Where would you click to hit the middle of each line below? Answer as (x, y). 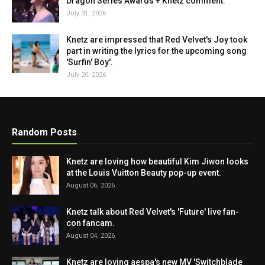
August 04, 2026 (91, 236)
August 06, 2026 (91, 185)
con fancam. (91, 223)
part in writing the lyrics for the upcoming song (156, 51)
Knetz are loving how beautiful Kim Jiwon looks (157, 161)
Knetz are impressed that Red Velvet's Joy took (157, 40)
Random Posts (44, 132)
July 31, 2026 (86, 13)
